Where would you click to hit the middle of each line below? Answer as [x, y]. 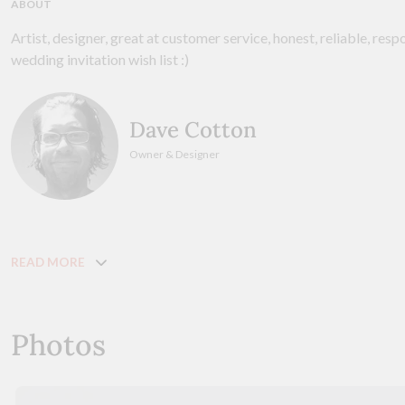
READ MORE [48, 262]
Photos [58, 344]
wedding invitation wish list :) [100, 59]
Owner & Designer [175, 155]
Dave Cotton [193, 130]
